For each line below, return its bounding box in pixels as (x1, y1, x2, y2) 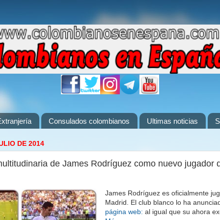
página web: (105, 207, 143, 216)
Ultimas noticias (146, 116, 198, 125)
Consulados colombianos (49, 116, 130, 125)
